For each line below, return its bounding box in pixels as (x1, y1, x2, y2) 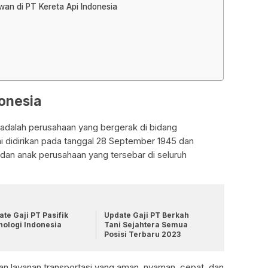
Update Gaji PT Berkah (103, 211, 189, 220)
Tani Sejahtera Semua (103, 220, 188, 230)
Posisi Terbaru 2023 (103, 230, 181, 239)
